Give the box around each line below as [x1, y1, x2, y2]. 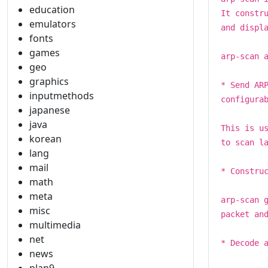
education [29, 3, 75, 16]
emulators [29, 17, 76, 31]
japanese [29, 103, 70, 117]
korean [29, 132, 62, 145]
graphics [29, 75, 69, 88]
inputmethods [29, 89, 94, 102]
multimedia [29, 218, 81, 232]
